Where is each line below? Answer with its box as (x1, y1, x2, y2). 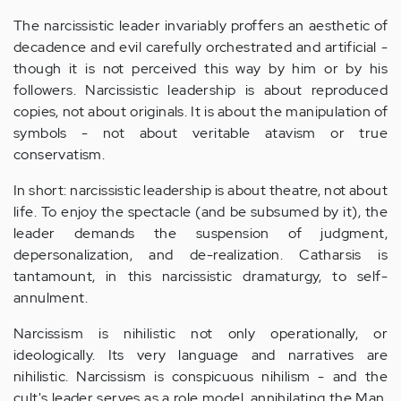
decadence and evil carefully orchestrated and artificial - (13, 38, 388, 56)
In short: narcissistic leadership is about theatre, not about (13, 181, 388, 200)
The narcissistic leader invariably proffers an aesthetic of (13, 16, 388, 35)
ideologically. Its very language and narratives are (13, 346, 388, 364)
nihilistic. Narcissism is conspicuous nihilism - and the (13, 367, 388, 386)
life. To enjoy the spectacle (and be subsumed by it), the (13, 202, 388, 221)
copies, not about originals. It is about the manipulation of (13, 102, 388, 121)
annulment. (13, 288, 89, 307)
